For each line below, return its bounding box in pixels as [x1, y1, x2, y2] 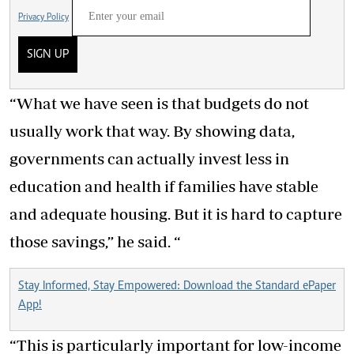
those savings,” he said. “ [9, 232, 180, 250]
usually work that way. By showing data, [9, 121, 295, 140]
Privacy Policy [18, 12, 69, 22]
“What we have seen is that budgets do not [9, 93, 309, 112]
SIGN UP [27, 47, 69, 61]
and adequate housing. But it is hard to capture [9, 204, 342, 223]
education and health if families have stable [9, 176, 318, 195]
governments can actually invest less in [9, 149, 289, 168]
